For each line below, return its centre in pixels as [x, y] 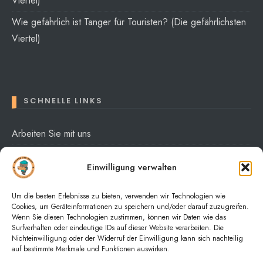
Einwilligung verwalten [131, 167]
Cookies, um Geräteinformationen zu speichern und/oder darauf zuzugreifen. [130, 207]
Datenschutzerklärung [55, 177]
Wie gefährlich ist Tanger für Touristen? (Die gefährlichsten [129, 22]
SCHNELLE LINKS [63, 101]
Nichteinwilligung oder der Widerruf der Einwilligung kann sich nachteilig [127, 238]
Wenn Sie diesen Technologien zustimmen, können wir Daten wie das [119, 217]
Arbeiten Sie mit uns [51, 134]
